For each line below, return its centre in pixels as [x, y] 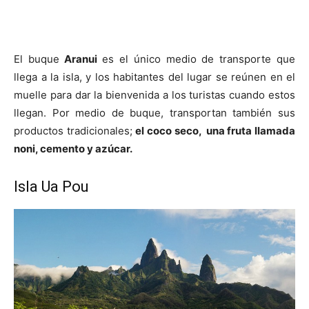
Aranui [78, 59]
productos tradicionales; [75, 131]
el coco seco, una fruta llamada [215, 131]
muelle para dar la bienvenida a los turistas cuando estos [154, 95]
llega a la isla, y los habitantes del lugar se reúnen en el [154, 77]
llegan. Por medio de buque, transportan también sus [154, 113]
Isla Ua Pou [51, 187]
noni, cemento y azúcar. [73, 149]
